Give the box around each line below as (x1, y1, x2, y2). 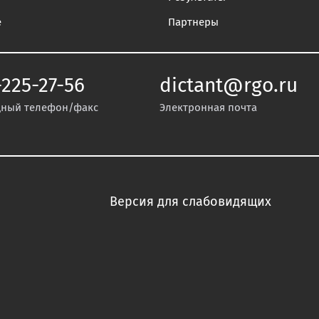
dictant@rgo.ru (159, 75, 298, 96)
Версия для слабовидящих (109, 196, 271, 209)
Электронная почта (159, 102, 257, 113)
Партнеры (168, 17, 219, 28)
